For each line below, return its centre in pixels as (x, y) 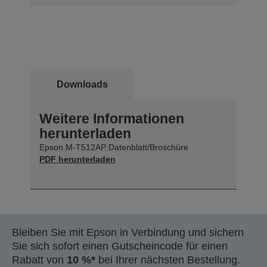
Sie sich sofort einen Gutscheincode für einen (120, 246)
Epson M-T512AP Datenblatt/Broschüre (114, 147)
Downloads (82, 84)
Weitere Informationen (112, 118)
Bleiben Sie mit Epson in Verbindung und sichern (128, 232)
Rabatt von (39, 260)
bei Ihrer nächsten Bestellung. (168, 260)
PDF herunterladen (77, 159)
